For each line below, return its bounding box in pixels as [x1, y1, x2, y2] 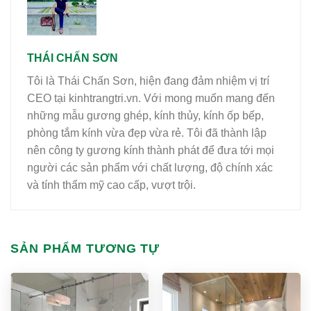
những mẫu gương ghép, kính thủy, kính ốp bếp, [27, 109, 264, 121]
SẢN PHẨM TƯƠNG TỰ [10, 241, 160, 255]
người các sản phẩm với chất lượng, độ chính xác [27, 161, 273, 174]
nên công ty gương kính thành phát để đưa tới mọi [27, 144, 274, 156]
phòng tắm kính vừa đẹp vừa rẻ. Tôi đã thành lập [27, 126, 267, 139]
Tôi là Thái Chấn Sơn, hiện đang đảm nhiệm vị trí [27, 74, 269, 87]
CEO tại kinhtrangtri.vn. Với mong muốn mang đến [27, 92, 275, 104]
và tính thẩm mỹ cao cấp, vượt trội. [27, 178, 196, 191]
